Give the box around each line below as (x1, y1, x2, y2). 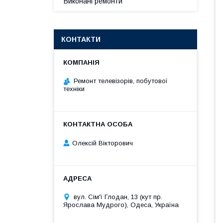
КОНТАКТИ (61, 35, 101, 43)
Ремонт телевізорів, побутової (74, 77, 168, 85)
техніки (63, 85, 85, 93)
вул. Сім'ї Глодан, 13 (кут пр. (74, 193, 162, 201)
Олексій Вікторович (72, 139, 133, 147)
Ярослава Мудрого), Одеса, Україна (63, 201, 179, 209)
